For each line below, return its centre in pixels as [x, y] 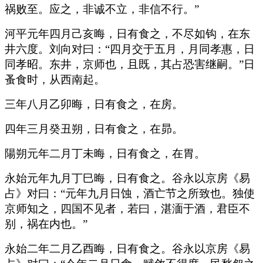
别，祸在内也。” [46, 224]
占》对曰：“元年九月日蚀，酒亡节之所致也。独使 [130, 193]
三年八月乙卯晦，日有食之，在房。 [94, 104]
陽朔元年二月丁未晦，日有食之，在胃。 [105, 153]
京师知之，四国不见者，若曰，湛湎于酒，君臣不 [127, 208]
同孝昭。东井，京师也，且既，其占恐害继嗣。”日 [130, 64]
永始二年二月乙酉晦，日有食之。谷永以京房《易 [127, 248]
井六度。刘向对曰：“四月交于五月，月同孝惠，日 [130, 49]
